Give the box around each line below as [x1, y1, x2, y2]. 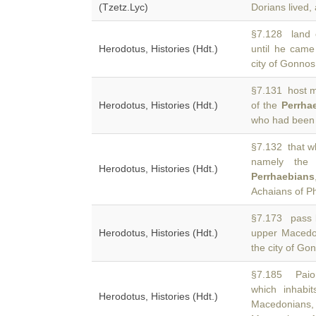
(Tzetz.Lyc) [99, 1, 148, 13]
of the [251, 99, 281, 111]
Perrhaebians [251, 171, 315, 182]
